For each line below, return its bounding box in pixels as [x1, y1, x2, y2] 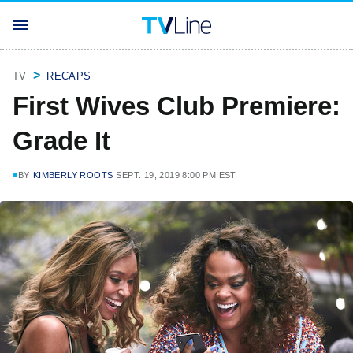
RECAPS [46, 70, 91, 82]
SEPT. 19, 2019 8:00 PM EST [116, 170, 236, 180]
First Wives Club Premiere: [13, 91, 340, 121]
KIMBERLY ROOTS [32, 170, 113, 180]
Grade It [13, 126, 110, 155]
